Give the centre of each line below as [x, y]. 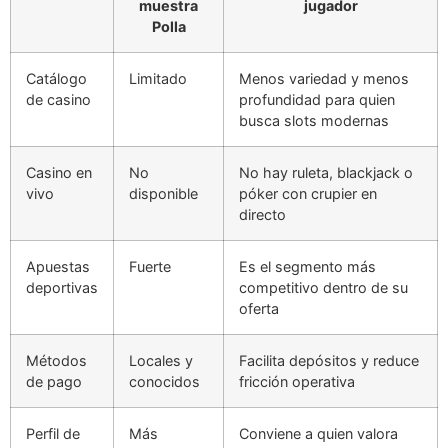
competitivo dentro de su [323, 287]
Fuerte [150, 266]
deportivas [62, 287]
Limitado [158, 78]
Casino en [59, 172]
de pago [54, 381]
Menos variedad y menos [324, 78]
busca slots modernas [314, 120]
